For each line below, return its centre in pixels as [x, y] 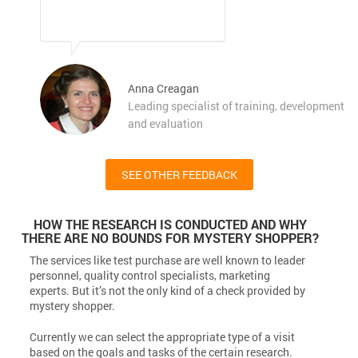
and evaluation [165, 123]
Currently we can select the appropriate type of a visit [163, 336]
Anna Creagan [163, 88]
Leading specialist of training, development [236, 105]
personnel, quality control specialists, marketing [150, 275]
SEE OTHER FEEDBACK [179, 174]
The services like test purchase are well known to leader [168, 260]
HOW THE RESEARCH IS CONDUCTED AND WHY [170, 224]
